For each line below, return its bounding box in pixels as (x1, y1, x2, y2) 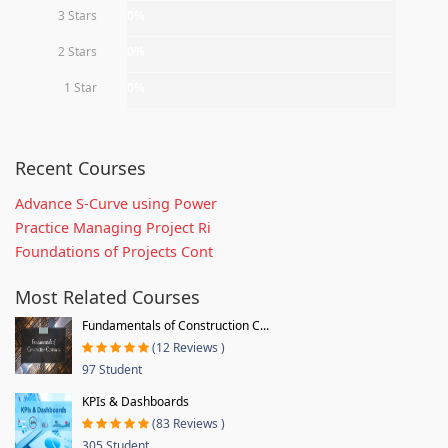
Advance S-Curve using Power (15, 193, 217, 213)
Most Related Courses (15, 284, 200, 309)
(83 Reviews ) (152, 414, 225, 432)
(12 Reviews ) (152, 338, 225, 356)
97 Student (82, 360, 142, 378)
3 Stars (58, 6, 97, 24)
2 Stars (58, 42, 97, 60)
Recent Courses (15, 155, 146, 180)
